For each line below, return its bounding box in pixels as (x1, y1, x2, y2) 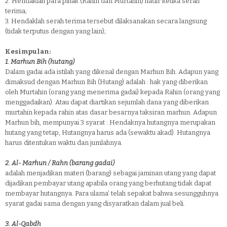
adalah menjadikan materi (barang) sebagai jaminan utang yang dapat (5, 169, 216, 177)
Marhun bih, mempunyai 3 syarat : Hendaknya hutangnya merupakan (5, 119, 215, 126)
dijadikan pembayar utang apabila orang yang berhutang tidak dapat (5, 179, 211, 187)
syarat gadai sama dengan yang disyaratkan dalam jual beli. (5, 200, 185, 207)
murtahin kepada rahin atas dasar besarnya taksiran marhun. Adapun (5, 108, 217, 116)
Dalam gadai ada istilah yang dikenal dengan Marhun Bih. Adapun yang (5, 68, 218, 75)
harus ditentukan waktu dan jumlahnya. (5, 139, 123, 146)
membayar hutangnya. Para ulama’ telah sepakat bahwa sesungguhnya (5, 190, 218, 197)
